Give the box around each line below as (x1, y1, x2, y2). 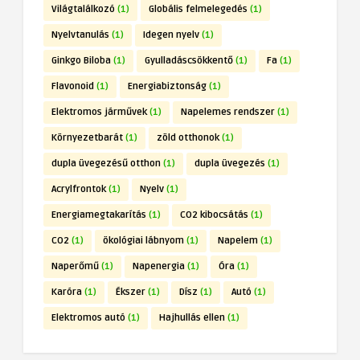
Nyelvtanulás (51, 29, 109, 42)
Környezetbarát (51, 132, 123, 145)
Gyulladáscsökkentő (145, 55, 233, 67)
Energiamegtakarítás (51, 209, 146, 222)
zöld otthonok (157, 132, 219, 145)
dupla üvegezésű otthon (51, 157, 161, 170)
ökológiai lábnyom (103, 235, 184, 247)
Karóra (51, 286, 82, 299)
